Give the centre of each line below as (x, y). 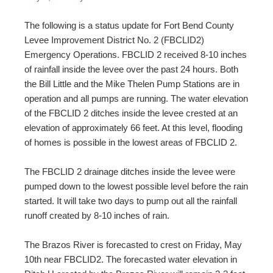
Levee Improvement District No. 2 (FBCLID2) (114, 40)
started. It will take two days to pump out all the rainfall (131, 200)
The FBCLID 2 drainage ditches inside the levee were (130, 171)
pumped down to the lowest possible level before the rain (136, 186)
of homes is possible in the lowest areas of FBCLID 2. (131, 142)
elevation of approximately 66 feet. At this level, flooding (133, 127)
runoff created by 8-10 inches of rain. (97, 215)
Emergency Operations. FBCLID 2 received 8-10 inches (136, 54)
